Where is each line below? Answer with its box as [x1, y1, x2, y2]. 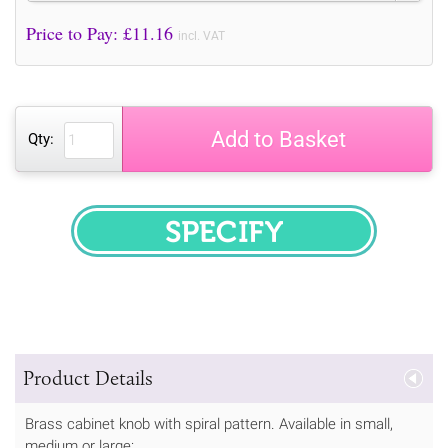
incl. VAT [178, 28, 225, 43]
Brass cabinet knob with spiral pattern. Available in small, [25, 414, 393, 433]
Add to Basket [210, 126, 346, 152]
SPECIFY [223, 231, 307, 256]
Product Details [23, 365, 153, 390]
